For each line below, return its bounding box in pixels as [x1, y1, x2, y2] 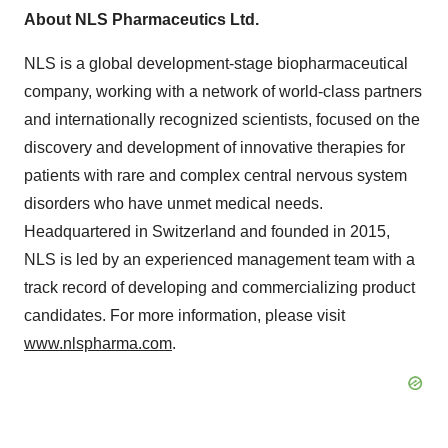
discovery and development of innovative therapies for [24, 139, 405, 156]
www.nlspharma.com [24, 335, 172, 352]
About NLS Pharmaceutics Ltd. [24, 11, 259, 28]
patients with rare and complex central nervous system [24, 167, 407, 184]
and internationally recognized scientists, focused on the [24, 111, 420, 128]
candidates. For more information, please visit [24, 307, 345, 324]
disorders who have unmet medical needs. [24, 195, 323, 212]
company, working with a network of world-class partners [24, 83, 422, 100]
